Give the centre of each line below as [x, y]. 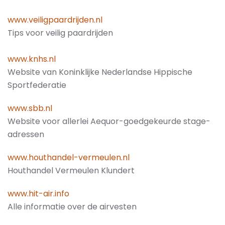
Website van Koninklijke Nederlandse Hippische [100, 72]
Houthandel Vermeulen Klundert [71, 170]
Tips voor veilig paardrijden [60, 33]
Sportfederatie [37, 85]
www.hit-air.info [38, 193]
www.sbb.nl [30, 108]
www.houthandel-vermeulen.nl [69, 157]
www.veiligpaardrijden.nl [55, 20]
